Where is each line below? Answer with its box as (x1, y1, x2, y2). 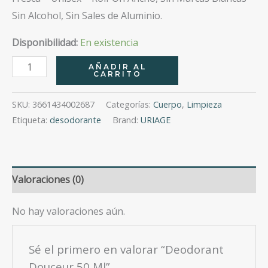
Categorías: (106, 99, 153, 111)
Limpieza (187, 99, 222, 111)
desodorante (50, 114, 101, 126)
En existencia (80, 36, 138, 50)
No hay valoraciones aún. (12, 205, 125, 218)
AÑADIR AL (88, 62, 147, 72)
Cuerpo (153, 99, 182, 111)
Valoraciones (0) (12, 173, 84, 187)
